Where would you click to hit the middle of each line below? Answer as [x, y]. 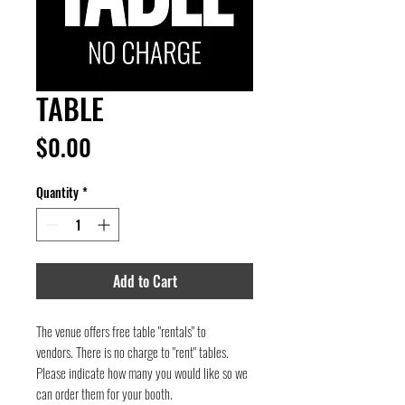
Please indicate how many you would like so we [142, 372]
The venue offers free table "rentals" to [121, 331]
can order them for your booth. [104, 393]
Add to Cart [145, 281]
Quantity [57, 192]
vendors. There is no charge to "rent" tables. [132, 352]
